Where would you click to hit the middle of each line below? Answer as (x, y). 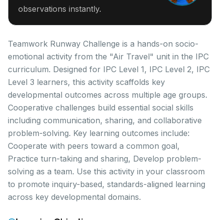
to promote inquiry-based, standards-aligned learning (107, 184)
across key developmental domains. (74, 197)
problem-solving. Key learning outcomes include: (99, 133)
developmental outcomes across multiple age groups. (108, 95)
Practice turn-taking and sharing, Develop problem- (105, 159)
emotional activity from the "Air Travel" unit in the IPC (108, 56)
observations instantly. (60, 9)
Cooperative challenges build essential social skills (101, 108)
